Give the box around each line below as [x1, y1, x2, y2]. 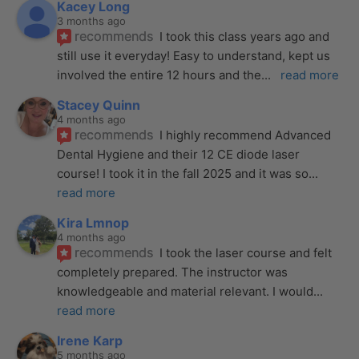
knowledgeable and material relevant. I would [57, 283, 314, 299]
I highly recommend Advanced [159, 127, 332, 143]
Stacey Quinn [57, 96, 141, 113]
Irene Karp [57, 332, 123, 349]
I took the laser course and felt [159, 244, 333, 260]
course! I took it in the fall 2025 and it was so [57, 165, 309, 181]
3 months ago [57, 14, 127, 27]
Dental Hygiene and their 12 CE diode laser [57, 146, 301, 162]
